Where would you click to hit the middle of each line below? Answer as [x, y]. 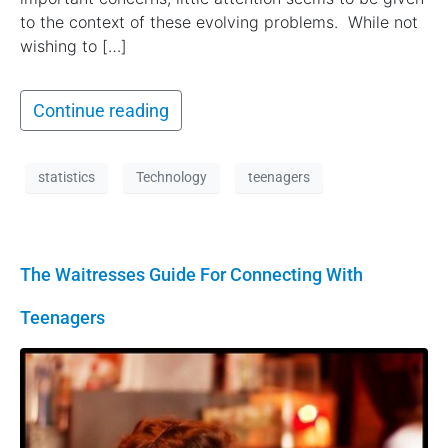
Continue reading [101, 110]
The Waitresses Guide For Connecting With [191, 274]
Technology [171, 177]
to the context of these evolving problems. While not [219, 21]
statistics [66, 177]
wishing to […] [73, 45]
